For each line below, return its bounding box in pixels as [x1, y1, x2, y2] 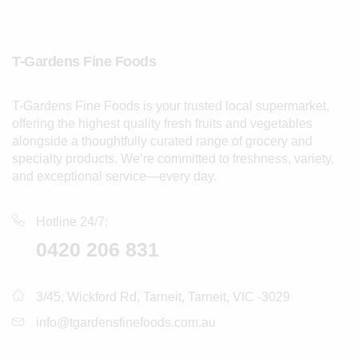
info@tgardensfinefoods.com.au [36, 316, 216, 330]
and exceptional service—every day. [12, 169, 217, 184]
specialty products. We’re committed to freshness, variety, [12, 152, 334, 166]
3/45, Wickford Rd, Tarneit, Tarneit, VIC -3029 [36, 290, 290, 304]
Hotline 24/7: [36, 215, 108, 229]
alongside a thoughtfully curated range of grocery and [12, 134, 312, 149]
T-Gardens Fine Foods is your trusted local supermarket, [12, 99, 329, 113]
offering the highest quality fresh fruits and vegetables [12, 117, 312, 131]
